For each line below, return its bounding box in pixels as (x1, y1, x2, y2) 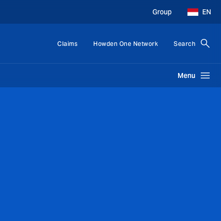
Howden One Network (93, 39, 158, 47)
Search (174, 39, 195, 47)
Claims (57, 39, 77, 47)
